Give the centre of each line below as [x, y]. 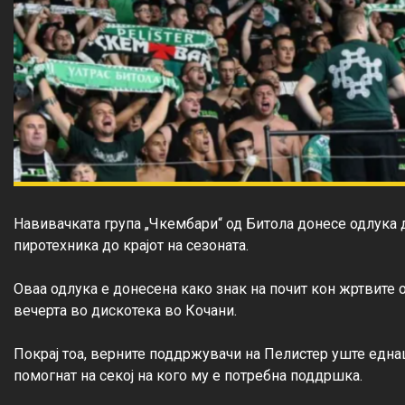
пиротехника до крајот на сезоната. [131, 245]
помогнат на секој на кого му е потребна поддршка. [188, 375]
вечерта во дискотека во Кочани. [125, 310]
